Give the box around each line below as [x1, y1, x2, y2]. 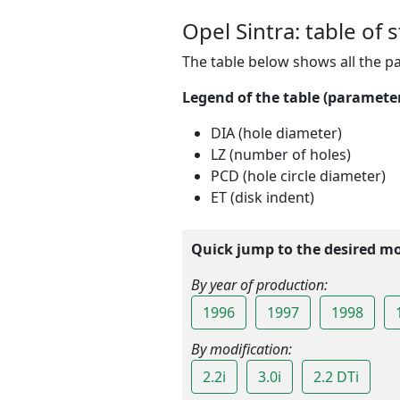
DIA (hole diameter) [211, 122, 342, 143]
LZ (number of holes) [211, 144, 351, 164]
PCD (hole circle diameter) [211, 165, 386, 186]
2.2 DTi [313, 366, 359, 387]
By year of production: [191, 274, 328, 295]
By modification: [191, 338, 292, 359]
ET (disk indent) [211, 187, 314, 207]
